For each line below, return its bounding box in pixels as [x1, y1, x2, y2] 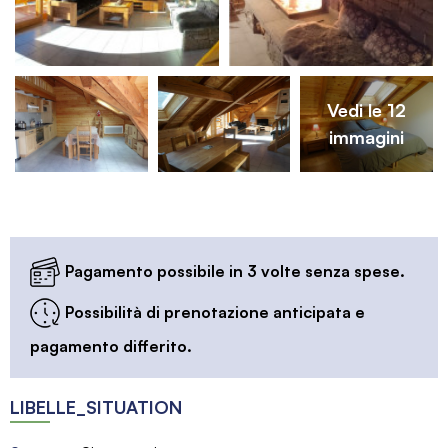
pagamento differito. [30, 336, 192, 357]
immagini [328, 125, 404, 148]
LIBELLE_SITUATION [10, 396, 182, 419]
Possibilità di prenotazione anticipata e [65, 302, 365, 323]
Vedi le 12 [326, 98, 406, 121]
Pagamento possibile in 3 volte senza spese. [65, 261, 405, 282]
